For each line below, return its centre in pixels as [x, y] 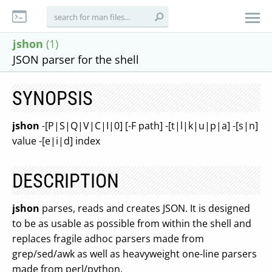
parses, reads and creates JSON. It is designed [145, 208]
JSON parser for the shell [76, 59]
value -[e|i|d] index [56, 141]
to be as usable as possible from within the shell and [132, 223]
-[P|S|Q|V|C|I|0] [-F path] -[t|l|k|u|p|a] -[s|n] [149, 126]
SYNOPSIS [53, 98]
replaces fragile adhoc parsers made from [108, 239]
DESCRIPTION [66, 181]
